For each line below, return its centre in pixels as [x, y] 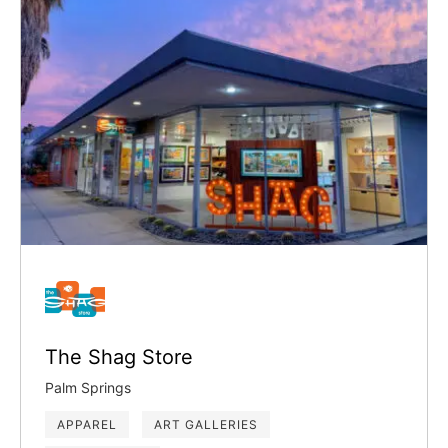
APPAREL [87, 424]
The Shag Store [119, 356]
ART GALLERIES [206, 424]
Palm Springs [88, 387]
